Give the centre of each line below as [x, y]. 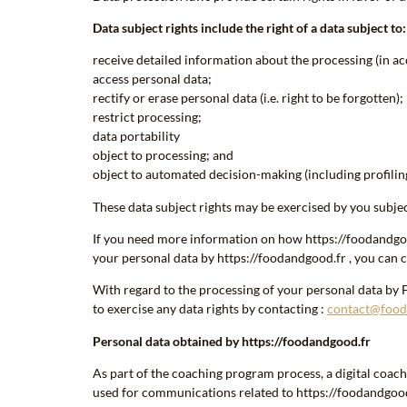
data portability [136, 136]
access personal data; [152, 79]
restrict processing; [147, 117]
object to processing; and [163, 155]
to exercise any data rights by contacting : [210, 309]
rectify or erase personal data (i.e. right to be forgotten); [248, 98]
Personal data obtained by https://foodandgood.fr [232, 341]
